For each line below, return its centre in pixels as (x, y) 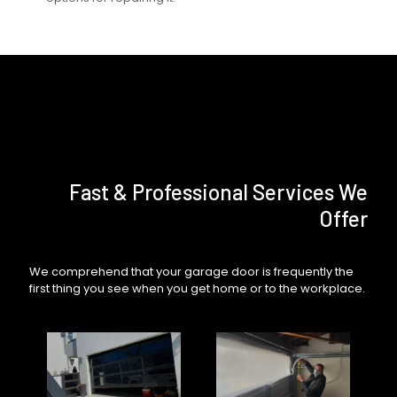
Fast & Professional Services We (218, 192)
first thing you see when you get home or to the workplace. (197, 289)
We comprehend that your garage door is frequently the (191, 272)
